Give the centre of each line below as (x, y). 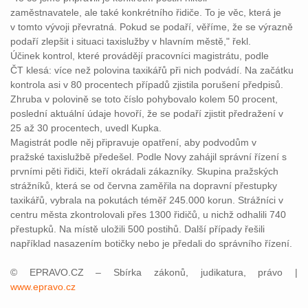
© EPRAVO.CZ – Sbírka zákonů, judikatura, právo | (154, 272)
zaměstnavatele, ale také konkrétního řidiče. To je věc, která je (146, 12)
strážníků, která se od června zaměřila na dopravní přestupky (144, 186)
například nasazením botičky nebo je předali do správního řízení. (151, 243)
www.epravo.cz (43, 287)
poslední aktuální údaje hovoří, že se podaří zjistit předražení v (147, 113)
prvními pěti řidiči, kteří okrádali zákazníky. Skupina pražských (144, 171)
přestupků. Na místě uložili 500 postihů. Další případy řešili (137, 229)
